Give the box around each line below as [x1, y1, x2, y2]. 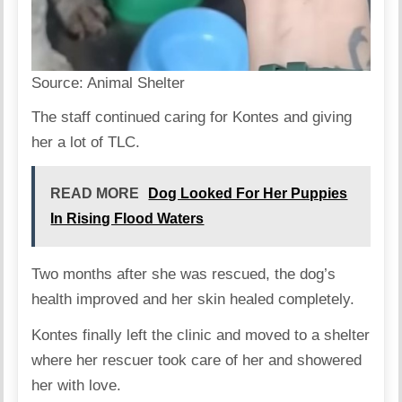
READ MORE [50, 186, 140, 202]
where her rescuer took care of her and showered [31, 352, 363, 370]
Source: [31, 74, 88, 92]
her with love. [31, 377, 122, 395]
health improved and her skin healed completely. [31, 291, 360, 309]
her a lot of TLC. [31, 134, 141, 152]
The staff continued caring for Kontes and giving [31, 109, 353, 127]
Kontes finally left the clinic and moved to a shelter [31, 327, 371, 345]
